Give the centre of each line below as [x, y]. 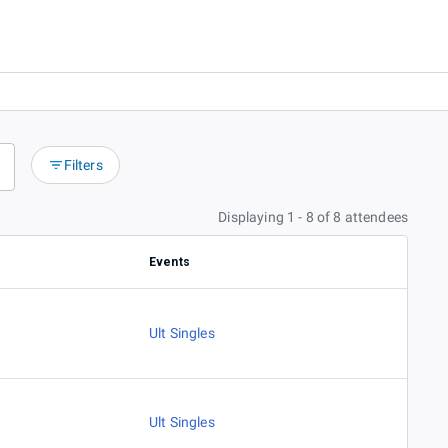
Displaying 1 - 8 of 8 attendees [313, 217]
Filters [83, 165]
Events [169, 262]
